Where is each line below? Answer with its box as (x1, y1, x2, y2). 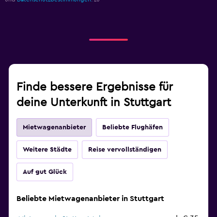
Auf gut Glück (23, 169, 67, 176)
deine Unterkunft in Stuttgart (16, 97, 171, 109)
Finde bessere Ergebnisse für (16, 81, 173, 93)
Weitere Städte (23, 146, 72, 154)
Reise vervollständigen (88, 146, 161, 154)
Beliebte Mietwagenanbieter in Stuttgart (16, 195, 164, 203)
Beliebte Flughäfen (102, 124, 163, 131)
